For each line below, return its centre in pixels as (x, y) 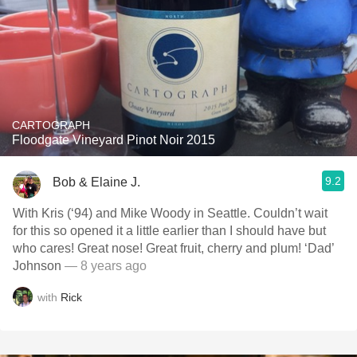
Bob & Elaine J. (96, 182)
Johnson (37, 266)
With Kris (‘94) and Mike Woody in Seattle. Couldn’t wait (170, 213)
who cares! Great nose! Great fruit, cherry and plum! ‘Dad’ (45, 248)
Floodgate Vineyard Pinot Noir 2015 (114, 140)
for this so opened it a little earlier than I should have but (169, 231)
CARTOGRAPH (51, 125)
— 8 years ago (104, 266)
